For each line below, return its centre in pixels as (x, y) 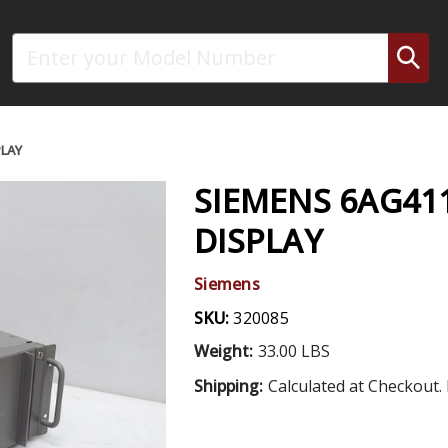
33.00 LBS (293, 350)
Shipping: (228, 385)
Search (34, 43)
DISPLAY (258, 240)
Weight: (223, 350)
